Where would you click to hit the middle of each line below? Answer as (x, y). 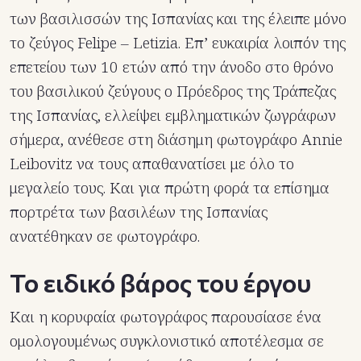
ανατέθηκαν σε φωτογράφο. (105, 237)
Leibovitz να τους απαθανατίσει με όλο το (152, 164)
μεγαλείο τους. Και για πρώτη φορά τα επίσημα (170, 188)
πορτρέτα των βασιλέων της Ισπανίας (139, 212)
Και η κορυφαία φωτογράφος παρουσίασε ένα (166, 317)
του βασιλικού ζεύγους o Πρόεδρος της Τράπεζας (173, 91)
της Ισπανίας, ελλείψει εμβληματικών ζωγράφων (173, 116)
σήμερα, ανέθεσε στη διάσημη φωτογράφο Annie (176, 140)
